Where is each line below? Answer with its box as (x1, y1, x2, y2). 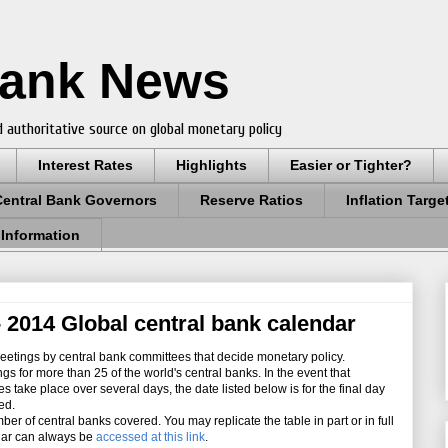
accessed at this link (96, 430, 205, 445)
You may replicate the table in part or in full (164, 414, 394, 429)
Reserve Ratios (200, 192, 303, 209)
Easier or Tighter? (290, 157, 412, 174)
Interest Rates (38, 157, 133, 174)
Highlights (176, 157, 247, 174)
